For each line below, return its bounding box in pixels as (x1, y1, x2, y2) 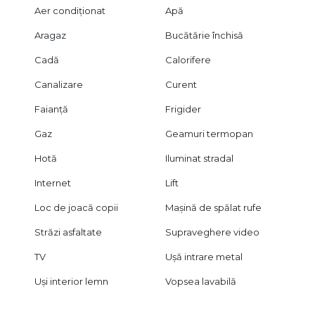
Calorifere (165, 54, 212, 66)
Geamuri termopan (165, 128, 254, 140)
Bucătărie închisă (165, 30, 244, 41)
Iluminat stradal (165, 153, 234, 165)
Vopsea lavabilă (165, 276, 237, 288)
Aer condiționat (34, 5, 105, 17)
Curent (165, 79, 198, 91)
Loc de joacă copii (34, 202, 118, 214)
